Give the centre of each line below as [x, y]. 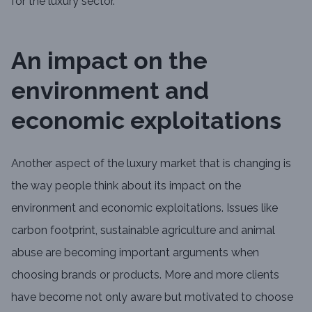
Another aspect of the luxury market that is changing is [151, 163]
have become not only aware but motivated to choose [152, 297]
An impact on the [109, 61]
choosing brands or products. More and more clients [145, 275]
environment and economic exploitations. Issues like [145, 208]
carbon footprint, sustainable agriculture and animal [143, 230]
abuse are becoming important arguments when [135, 252]
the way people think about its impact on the [126, 186]
